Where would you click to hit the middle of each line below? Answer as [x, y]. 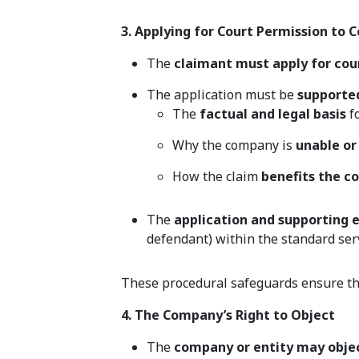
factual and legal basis [273, 114]
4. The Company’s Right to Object [228, 315]
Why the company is [234, 145]
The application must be [222, 95]
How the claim [217, 177]
